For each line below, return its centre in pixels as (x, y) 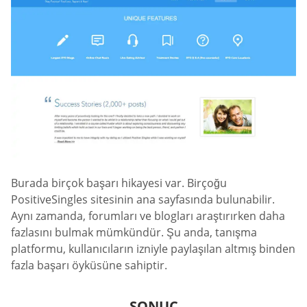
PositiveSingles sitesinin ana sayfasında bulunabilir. (143, 200)
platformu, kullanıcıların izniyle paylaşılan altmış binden (153, 249)
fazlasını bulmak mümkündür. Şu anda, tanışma (134, 233)
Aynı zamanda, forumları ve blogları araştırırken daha (148, 216)
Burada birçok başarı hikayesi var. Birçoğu (119, 183)
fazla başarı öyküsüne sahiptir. (89, 266)
